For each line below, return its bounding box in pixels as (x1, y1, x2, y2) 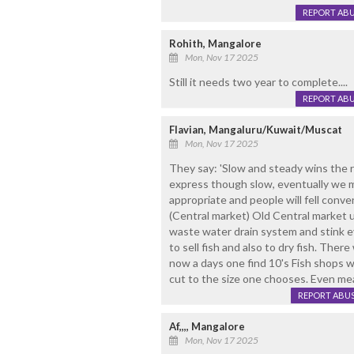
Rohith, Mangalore (168, 37, 262, 51)
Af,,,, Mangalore (168, 320, 245, 333)
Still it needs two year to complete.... (168, 75, 348, 89)
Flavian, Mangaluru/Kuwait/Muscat (168, 123, 342, 137)
